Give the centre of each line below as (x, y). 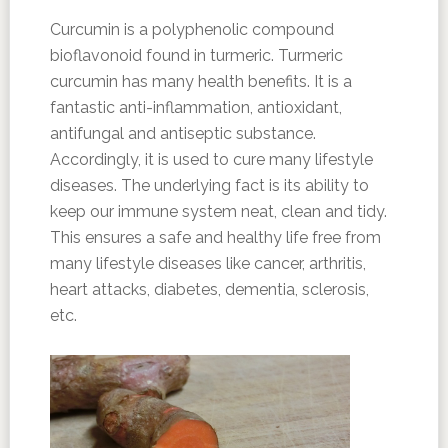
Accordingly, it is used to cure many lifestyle (211, 160)
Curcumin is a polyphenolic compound (191, 30)
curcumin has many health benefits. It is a (200, 82)
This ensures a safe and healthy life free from (215, 238)
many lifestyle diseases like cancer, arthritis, (207, 264)
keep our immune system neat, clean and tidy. (218, 212)
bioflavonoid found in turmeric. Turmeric (196, 56)
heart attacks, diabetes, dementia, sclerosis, (209, 290)
